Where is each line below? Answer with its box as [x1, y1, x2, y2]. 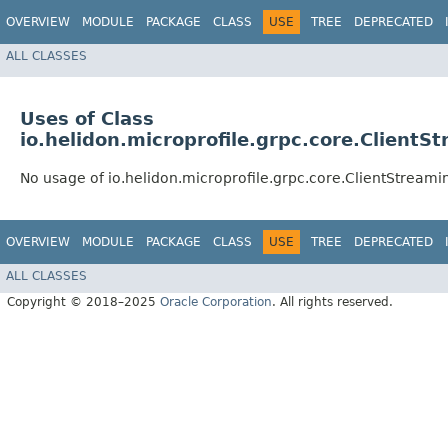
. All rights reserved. [272, 294, 393, 309]
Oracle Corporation [160, 294, 272, 309]
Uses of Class [20, 108, 154, 130]
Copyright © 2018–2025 [7, 294, 160, 309]
